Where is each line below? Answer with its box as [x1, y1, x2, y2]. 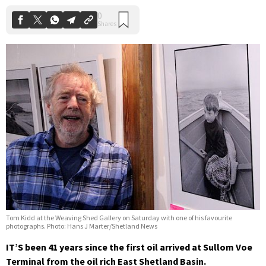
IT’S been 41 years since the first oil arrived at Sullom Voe [6, 241, 252, 254]
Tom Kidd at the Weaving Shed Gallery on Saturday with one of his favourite [6, 213, 232, 223]
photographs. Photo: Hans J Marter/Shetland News [6, 221, 157, 231]
